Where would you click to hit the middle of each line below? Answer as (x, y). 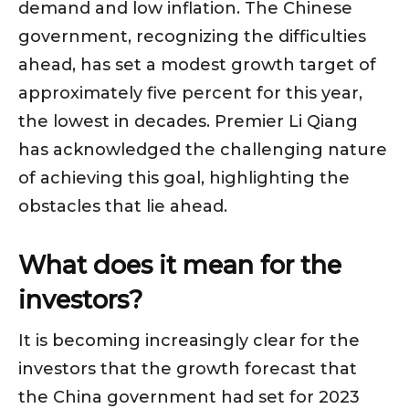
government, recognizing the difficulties (192, 37)
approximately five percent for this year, (190, 94)
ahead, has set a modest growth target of (197, 65)
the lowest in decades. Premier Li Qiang (188, 122)
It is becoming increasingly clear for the (189, 341)
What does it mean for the (180, 266)
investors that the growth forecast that (188, 369)
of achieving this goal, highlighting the (184, 178)
